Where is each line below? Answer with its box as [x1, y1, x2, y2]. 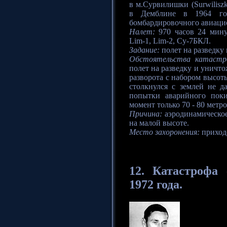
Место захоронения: [129, 127, 200, 136]
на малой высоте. [129, 118, 189, 127]
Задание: [129, 45, 160, 54]
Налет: [129, 27, 155, 36]
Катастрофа [153, 164, 218, 177]
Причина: [129, 109, 162, 118]
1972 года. [129, 177, 182, 191]
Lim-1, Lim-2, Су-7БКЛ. [129, 36, 211, 45]
